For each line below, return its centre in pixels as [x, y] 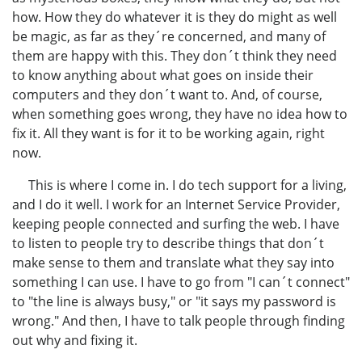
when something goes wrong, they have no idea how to [180, 114]
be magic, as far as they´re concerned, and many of [169, 36]
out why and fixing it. [75, 340]
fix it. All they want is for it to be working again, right [168, 133]
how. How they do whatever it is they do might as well [175, 17]
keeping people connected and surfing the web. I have [176, 223]
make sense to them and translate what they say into [173, 262]
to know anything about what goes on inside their [163, 75]
